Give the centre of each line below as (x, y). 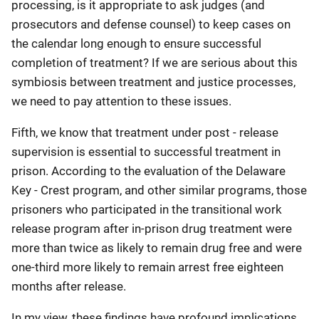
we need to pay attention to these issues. (121, 101)
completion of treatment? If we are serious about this (155, 63)
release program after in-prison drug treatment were (152, 229)
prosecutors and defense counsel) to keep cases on (151, 24)
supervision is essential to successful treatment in (146, 152)
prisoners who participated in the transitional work (147, 209)
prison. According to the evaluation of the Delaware (148, 171)
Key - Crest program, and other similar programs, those (159, 190)
